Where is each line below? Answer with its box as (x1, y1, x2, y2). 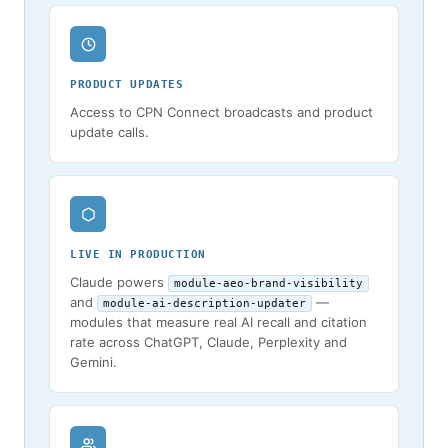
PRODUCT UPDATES (70, 78, 184, 91)
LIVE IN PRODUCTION (70, 248, 206, 261)
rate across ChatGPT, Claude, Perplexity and (70, 334, 347, 350)
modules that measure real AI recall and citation (70, 314, 367, 330)
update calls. (70, 124, 149, 140)
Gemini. (70, 354, 117, 370)
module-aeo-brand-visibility (174, 277, 363, 290)
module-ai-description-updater (103, 297, 306, 310)
